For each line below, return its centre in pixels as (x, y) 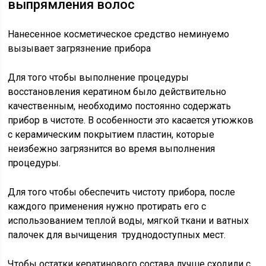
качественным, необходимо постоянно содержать (120, 106)
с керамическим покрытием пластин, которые (111, 134)
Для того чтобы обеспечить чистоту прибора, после (122, 192)
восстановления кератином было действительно (117, 92)
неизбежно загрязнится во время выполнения (112, 149)
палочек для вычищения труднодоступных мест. (117, 235)
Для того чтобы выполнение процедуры (99, 77)
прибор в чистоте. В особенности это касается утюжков (131, 120)
